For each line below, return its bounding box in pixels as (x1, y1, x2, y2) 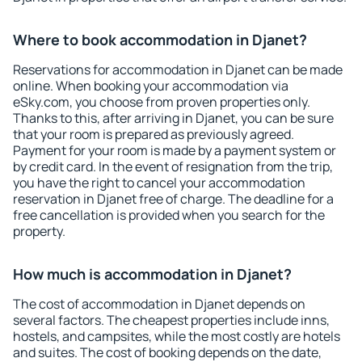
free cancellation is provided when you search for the (13, 206, 325, 224)
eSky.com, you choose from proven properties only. (13, 93, 310, 111)
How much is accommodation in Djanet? (13, 264, 292, 284)
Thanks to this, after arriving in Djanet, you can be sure (13, 109, 334, 127)
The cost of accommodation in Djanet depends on (13, 295, 305, 313)
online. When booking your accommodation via (13, 77, 288, 95)
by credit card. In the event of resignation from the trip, (13, 158, 333, 175)
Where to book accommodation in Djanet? (13, 30, 307, 49)
